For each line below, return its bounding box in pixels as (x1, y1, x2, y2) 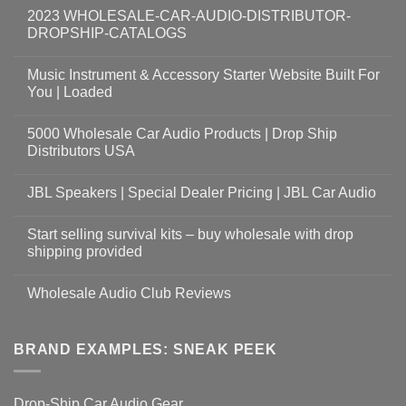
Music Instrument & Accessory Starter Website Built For (27, 66, 380, 82)
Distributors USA (27, 142, 135, 159)
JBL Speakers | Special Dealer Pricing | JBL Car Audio (27, 184, 376, 200)
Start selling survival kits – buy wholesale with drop (27, 226, 353, 242)
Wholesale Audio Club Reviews (27, 285, 231, 301)
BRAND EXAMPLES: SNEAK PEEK (14, 341, 277, 357)
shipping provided (27, 243, 142, 259)
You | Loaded (27, 83, 112, 100)
